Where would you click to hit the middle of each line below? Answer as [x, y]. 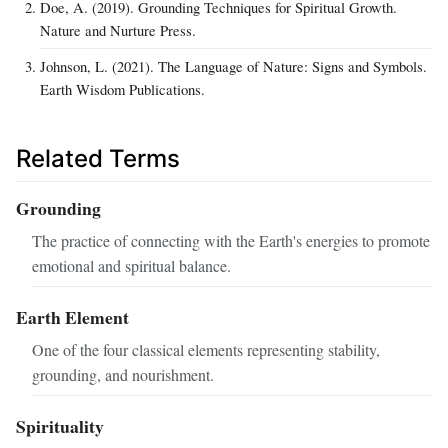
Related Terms [98, 158]
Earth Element [72, 316]
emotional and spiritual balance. [131, 265]
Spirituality [60, 425]
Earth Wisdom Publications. [122, 88]
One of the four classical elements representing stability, [206, 349]
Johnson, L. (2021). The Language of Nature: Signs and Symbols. [233, 65]
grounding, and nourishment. [123, 374]
